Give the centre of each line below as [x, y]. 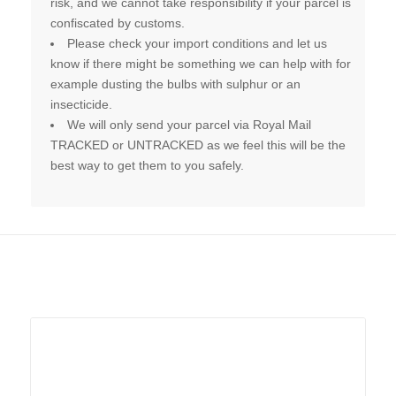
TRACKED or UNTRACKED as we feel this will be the [198, 145]
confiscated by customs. [117, 23]
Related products [122, 294]
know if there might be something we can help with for [200, 64]
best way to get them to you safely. [147, 166]
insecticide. [81, 105]
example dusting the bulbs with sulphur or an [175, 84]
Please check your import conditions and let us [197, 44]
